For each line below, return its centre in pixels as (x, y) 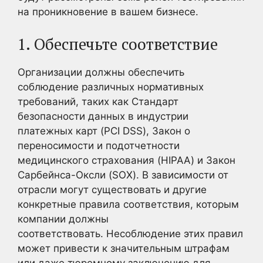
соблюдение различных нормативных (111, 87)
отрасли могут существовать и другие (112, 189)
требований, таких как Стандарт (98, 101)
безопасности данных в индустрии (103, 116)
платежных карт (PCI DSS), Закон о (104, 131)
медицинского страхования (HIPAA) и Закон (127, 160)
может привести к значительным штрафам (124, 248)
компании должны (63, 219)
